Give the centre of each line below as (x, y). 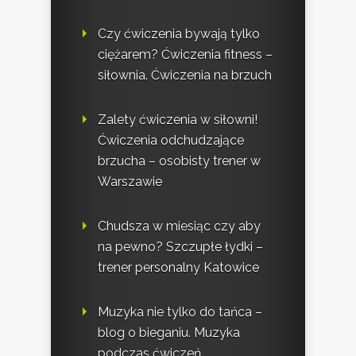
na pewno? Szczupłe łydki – (180, 247)
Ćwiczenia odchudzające (171, 141)
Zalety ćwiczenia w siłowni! (178, 120)
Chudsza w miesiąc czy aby (179, 226)
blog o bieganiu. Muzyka (169, 333)
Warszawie (130, 182)
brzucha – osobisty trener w (179, 161)
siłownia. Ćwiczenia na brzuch (185, 75)
